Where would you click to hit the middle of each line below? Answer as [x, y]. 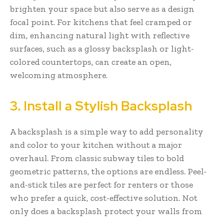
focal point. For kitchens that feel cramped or [101, 22]
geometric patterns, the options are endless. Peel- [108, 171]
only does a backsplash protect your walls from [106, 211]
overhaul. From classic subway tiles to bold [97, 158]
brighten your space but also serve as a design [102, 9]
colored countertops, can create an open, [91, 62]
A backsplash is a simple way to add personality [107, 131]
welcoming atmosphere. [59, 75]
